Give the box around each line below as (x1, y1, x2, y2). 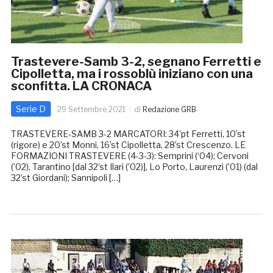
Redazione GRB (142, 105, 196, 115)
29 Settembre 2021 (57, 105, 126, 115)
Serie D (15, 104, 46, 115)
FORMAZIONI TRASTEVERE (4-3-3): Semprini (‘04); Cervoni (10, 151, 249, 161)
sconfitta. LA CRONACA (10, 79, 152, 94)
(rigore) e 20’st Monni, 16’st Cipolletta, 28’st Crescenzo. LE (10, 140, 246, 151)
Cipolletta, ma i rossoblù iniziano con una (10, 66, 253, 82)
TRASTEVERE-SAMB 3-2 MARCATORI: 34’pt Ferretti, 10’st (10, 129, 246, 140)
